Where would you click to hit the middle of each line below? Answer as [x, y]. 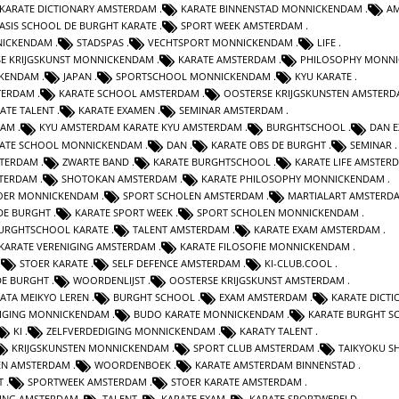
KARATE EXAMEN [117, 110]
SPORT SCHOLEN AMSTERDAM [193, 195]
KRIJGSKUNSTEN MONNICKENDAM [90, 348]
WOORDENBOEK [133, 365]
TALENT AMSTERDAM [181, 229]
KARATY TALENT [276, 331]
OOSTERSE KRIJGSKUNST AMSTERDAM [257, 280]
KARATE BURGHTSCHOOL [212, 161]
